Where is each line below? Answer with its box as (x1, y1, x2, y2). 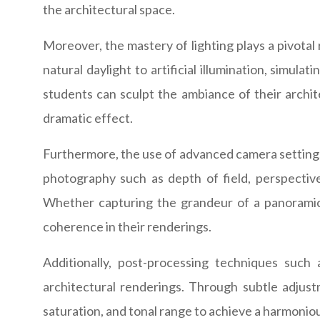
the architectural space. (43, 1, 175, 18)
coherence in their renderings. (43, 219, 211, 235)
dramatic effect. (43, 110, 133, 126)
